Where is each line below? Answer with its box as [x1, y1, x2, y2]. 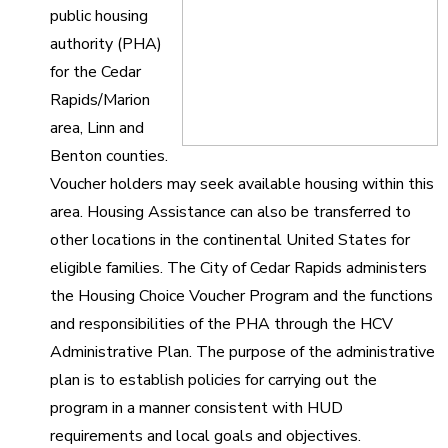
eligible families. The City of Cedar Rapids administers [50, 256, 427, 279]
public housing [50, 4, 148, 27]
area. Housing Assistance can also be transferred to [50, 200, 411, 223]
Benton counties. [50, 144, 168, 167]
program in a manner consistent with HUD [50, 396, 343, 419]
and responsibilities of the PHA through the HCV [50, 312, 393, 335]
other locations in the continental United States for [50, 228, 410, 251]
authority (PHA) [50, 32, 162, 55]
